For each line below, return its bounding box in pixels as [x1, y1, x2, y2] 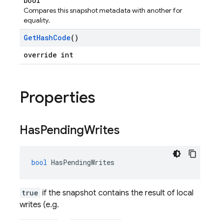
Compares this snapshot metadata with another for [24, 6, 182, 15]
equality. [24, 16, 50, 25]
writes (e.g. [20, 200, 59, 210]
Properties [20, 87, 95, 107]
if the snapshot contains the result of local [40, 188, 193, 198]
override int [24, 50, 73, 59]
